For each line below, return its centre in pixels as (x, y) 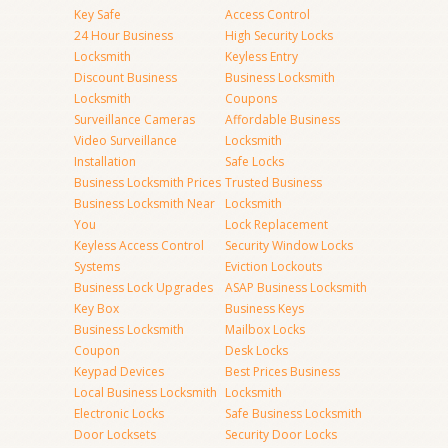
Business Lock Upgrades (143, 287)
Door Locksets (115, 434)
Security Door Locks (281, 434)
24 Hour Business (123, 35)
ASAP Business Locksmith (296, 287)
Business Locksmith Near (144, 203)
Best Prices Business (282, 371)
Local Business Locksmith (145, 392)
